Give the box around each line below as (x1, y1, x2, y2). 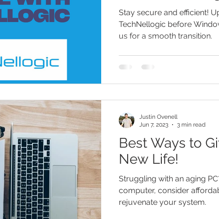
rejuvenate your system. (119, 197, 206, 207)
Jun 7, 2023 (139, 121, 168, 128)
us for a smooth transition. (119, 31, 212, 41)
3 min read (177, 121, 205, 128)
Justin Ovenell (139, 113, 177, 120)
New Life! (119, 151, 178, 167)
